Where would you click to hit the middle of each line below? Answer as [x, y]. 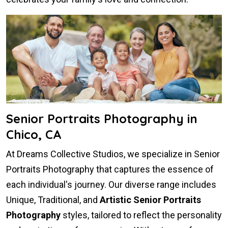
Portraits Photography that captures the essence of [110, 169]
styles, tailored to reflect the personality [141, 215]
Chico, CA [34, 135]
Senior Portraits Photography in [102, 119]
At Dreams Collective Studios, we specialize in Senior [113, 154]
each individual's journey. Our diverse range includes [111, 185]
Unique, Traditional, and [53, 200]
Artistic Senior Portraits [150, 200]
